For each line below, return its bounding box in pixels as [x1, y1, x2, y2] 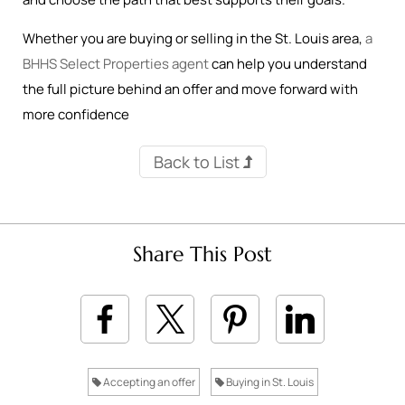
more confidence [23, 105, 129, 124]
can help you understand [209, 54, 367, 73]
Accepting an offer [100, 373, 195, 390]
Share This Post [133, 241, 272, 267]
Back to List [153, 151, 243, 173]
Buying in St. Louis [223, 373, 314, 390]
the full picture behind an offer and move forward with [23, 80, 358, 99]
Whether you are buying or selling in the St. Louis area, [23, 29, 365, 48]
